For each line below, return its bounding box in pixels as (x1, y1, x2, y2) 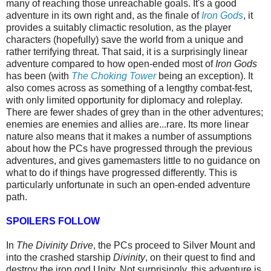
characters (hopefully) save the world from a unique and (6, 34, 243, 45)
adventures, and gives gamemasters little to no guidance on (6, 155, 260, 166)
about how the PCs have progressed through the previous (6, 143, 252, 154)
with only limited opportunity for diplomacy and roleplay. (6, 94, 243, 105)
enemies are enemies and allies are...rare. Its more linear (6, 119, 249, 129)
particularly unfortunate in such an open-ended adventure (6, 179, 250, 190)
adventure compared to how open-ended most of (6, 58, 215, 69)
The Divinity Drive (16, 240, 93, 250)
